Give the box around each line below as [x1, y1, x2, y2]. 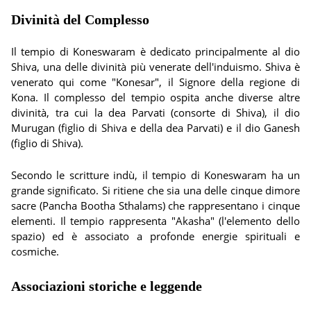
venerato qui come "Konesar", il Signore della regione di [11, 75, 300, 89]
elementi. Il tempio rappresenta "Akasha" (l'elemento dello [11, 214, 300, 228]
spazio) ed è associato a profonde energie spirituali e [11, 229, 300, 243]
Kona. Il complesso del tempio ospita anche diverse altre [11, 90, 300, 104]
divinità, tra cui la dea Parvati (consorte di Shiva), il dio [11, 106, 300, 119]
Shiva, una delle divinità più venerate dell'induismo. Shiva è [11, 60, 300, 74]
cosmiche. [11, 244, 59, 258]
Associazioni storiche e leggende [11, 278, 202, 294]
